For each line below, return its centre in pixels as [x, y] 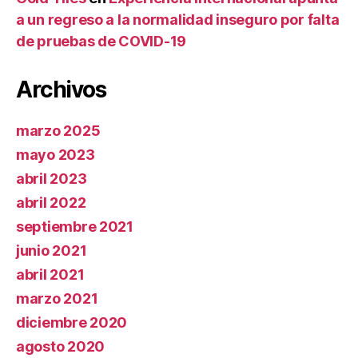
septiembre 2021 [75, 227]
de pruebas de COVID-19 [101, 42]
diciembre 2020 [72, 323]
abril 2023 [52, 179]
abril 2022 [51, 203]
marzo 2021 [57, 299]
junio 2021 [52, 251]
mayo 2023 [56, 155]
